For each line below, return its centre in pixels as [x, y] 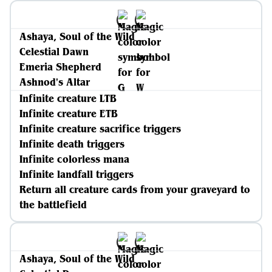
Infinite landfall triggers [76, 174]
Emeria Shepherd [60, 67]
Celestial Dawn [54, 52]
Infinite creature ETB [69, 114]
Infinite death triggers [72, 144]
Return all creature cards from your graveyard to [135, 189]
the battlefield [53, 205]
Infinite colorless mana [74, 159]
